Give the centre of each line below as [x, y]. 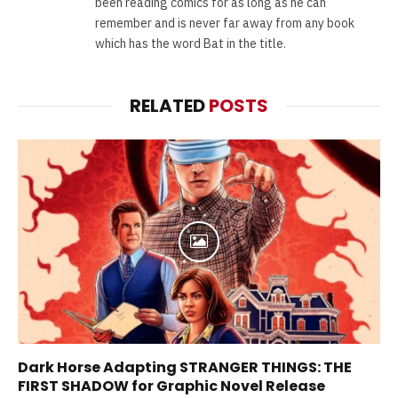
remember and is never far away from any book [225, 24]
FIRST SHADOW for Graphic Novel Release [171, 386]
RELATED [169, 106]
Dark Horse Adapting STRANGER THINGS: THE [185, 367]
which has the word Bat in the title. [191, 44]
